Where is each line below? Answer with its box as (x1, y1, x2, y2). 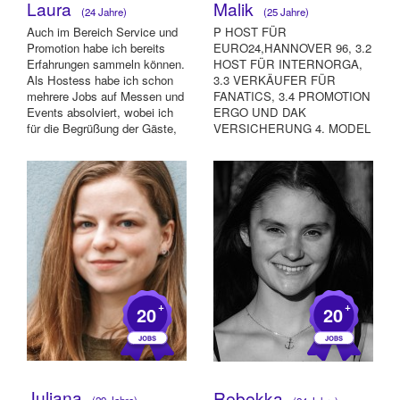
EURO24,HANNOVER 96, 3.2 (213, 39, 371, 57)
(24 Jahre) (76, 4, 127, 20)
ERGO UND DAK (213, 104, 306, 121)
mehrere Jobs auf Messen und (27, 87, 184, 105)
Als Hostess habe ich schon (27, 71, 173, 89)
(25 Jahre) (258, 4, 309, 20)
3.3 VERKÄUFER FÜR (213, 71, 336, 89)
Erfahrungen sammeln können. (27, 55, 185, 73)
